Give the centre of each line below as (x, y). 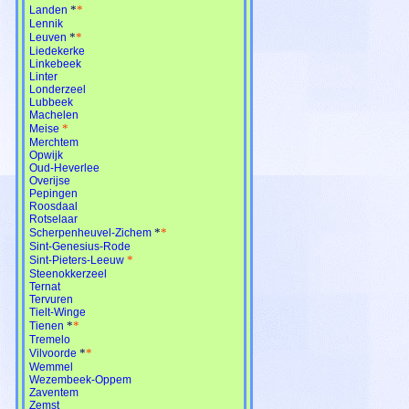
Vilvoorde (53, 353)
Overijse (50, 180)
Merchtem (54, 142)
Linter (43, 76)
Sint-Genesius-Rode (80, 246)
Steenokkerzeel (68, 273)
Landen (48, 10)
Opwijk (46, 155)
